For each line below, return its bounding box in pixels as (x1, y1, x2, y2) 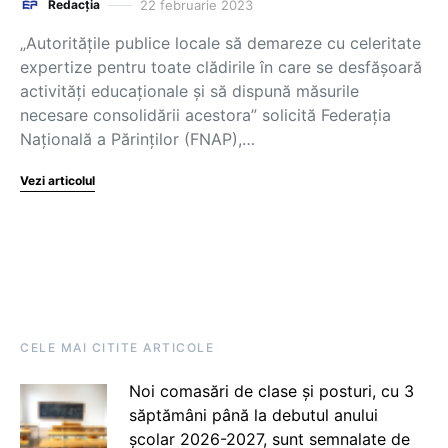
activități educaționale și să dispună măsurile (20, 81, 359, 101)
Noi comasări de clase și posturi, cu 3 (128, 381, 414, 401)
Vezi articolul (20, 173, 95, 188)
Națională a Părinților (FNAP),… (20, 129, 255, 149)
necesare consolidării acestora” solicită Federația (20, 105, 391, 125)
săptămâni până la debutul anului (128, 405, 378, 425)
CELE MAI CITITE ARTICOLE (20, 340, 214, 355)
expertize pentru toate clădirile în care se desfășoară (20, 57, 422, 77)
